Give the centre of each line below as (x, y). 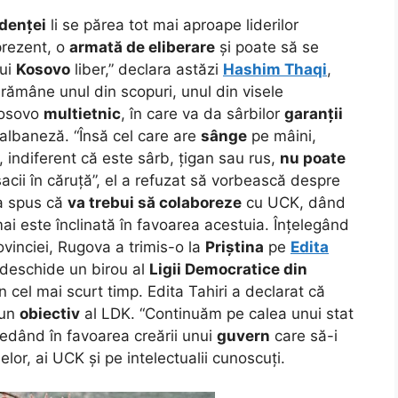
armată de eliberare (142, 47)
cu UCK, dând (294, 202)
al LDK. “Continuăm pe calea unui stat (217, 313)
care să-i (304, 335)
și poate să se (267, 47)
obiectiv (50, 313)
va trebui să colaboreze (155, 202)
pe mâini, (282, 135)
